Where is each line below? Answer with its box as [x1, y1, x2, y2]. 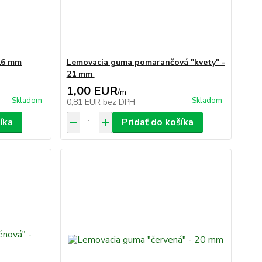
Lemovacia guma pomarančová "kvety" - [66, 57, 225, 68]
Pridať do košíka [121, 116, 194, 129]
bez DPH [102, 96, 135, 108]
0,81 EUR [66, 96, 103, 108]
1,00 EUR [66, 83, 118, 99]
